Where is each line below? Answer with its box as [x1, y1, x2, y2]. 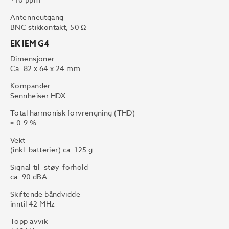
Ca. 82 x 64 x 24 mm [10, 63, 80, 73]
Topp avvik [10, 216, 48, 226]
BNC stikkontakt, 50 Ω [10, 21, 86, 32]
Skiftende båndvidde [10, 189, 80, 199]
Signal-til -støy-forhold [10, 162, 88, 172]
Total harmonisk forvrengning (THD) [10, 107, 135, 118]
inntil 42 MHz [10, 198, 55, 209]
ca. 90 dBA [10, 171, 48, 181]
